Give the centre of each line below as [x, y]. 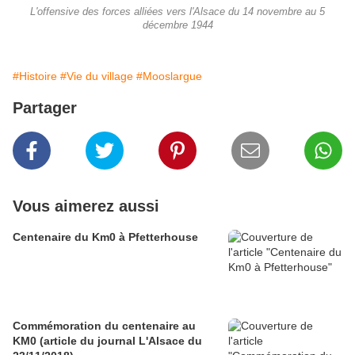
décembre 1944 [177, 26]
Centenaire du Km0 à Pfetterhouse [105, 237]
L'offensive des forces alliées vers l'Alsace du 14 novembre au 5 [177, 12]
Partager [45, 108]
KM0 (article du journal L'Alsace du [107, 341]
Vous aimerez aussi [86, 206]
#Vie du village [97, 76]
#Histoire [35, 76]
